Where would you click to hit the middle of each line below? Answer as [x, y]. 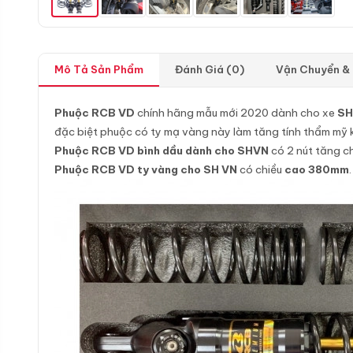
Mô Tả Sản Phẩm [99, 69]
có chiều [261, 169]
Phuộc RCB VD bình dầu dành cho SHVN [162, 150]
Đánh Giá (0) [210, 69]
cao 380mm [317, 169]
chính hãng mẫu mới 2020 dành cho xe [236, 113]
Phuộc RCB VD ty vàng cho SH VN [146, 169]
